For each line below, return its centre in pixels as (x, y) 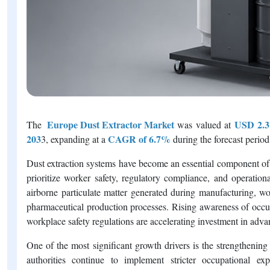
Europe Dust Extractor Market (108, 124)
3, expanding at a (73, 139)
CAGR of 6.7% (139, 139)
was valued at (204, 124)
